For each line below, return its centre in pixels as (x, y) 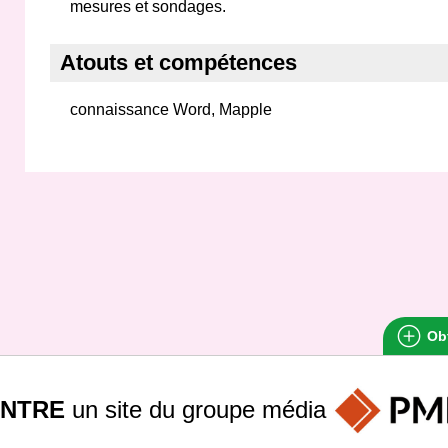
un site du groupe (163, 409)
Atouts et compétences (178, 62)
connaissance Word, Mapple (171, 109)
